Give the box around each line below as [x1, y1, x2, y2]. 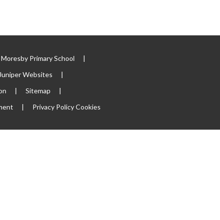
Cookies [75, 102, 101, 111]
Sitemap [25, 86, 51, 95]
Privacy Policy [32, 102, 74, 111]
